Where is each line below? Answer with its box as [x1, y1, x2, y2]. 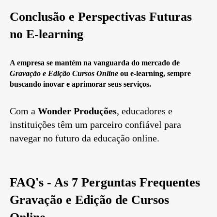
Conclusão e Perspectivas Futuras [10, 10, 192, 24]
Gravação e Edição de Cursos [10, 193, 169, 207]
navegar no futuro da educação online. [10, 133, 159, 144]
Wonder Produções [38, 106, 117, 117]
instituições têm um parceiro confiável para [10, 119, 181, 130]
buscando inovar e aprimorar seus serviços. [10, 80, 151, 89]
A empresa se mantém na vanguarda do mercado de [10, 59, 180, 67]
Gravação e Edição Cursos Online [10, 69, 118, 78]
